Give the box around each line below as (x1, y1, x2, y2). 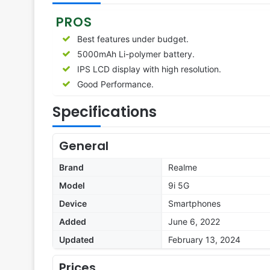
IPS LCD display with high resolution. (77, 64, 221, 75)
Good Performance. (77, 79, 154, 90)
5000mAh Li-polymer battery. (77, 49, 195, 60)
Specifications (52, 102, 157, 122)
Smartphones (168, 198, 221, 209)
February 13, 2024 (168, 234, 240, 245)
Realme (168, 162, 197, 173)
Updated (59, 234, 94, 245)
